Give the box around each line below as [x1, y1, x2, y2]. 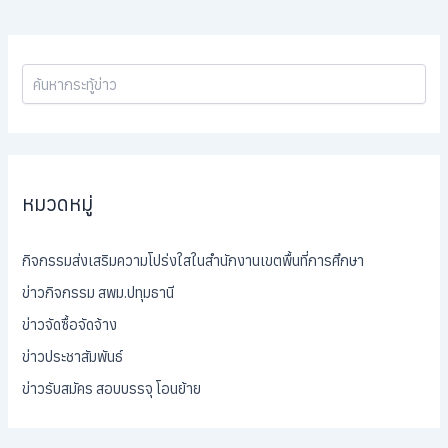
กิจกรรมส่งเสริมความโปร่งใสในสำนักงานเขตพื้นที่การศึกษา [22, 250, 365, 270]
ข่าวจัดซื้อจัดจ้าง [22, 314, 118, 334]
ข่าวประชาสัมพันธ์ [22, 346, 124, 366]
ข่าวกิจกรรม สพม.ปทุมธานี [22, 282, 175, 302]
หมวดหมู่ [22, 190, 94, 218]
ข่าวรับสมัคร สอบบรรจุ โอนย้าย [22, 378, 202, 398]
